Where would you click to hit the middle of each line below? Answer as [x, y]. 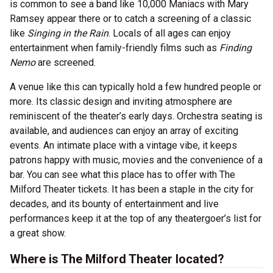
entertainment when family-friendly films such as [115, 48]
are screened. [67, 62]
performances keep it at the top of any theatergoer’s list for [136, 218]
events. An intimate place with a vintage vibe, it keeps [123, 145]
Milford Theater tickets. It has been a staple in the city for [132, 189]
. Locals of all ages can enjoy [170, 33]
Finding [236, 48]
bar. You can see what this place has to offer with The [122, 175]
